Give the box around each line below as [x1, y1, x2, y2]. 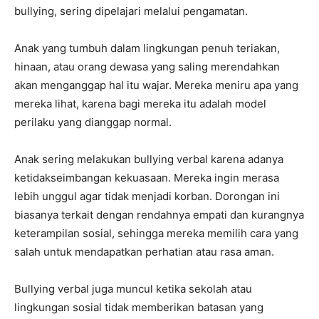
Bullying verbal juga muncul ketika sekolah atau [14, 282, 252, 296]
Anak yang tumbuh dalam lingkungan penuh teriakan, [14, 41, 280, 56]
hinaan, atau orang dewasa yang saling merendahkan [14, 60, 280, 74]
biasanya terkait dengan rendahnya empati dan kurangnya [14, 208, 304, 222]
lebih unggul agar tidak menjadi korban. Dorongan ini [14, 189, 280, 204]
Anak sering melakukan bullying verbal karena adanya [14, 152, 283, 167]
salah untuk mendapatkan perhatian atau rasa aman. [14, 245, 274, 259]
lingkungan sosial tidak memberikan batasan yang [14, 300, 263, 315]
